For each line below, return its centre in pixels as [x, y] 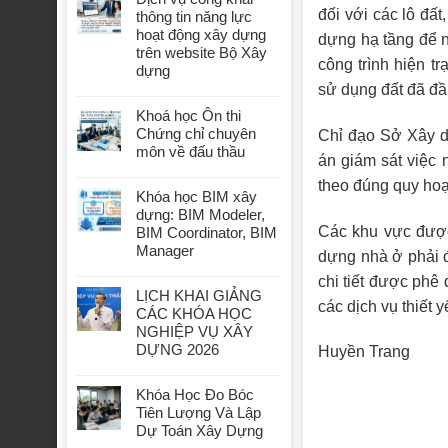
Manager [165, 251]
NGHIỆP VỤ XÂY [194, 332]
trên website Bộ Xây [201, 53]
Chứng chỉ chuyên [196, 134]
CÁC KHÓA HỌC [194, 314]
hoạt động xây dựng [201, 35]
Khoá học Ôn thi [188, 116]
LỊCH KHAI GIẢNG [199, 296]
